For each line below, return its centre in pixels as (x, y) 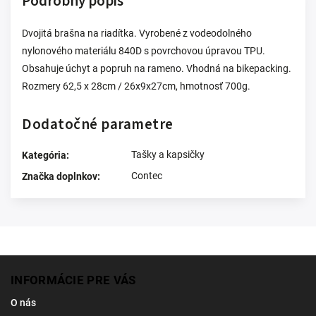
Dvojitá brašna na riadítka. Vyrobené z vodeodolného (137, 33)
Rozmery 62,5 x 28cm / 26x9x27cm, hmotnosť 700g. (136, 86)
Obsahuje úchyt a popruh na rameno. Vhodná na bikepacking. (157, 68)
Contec (147, 176)
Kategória (44, 155)
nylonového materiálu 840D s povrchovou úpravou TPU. (144, 51)
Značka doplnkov (60, 176)
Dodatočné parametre (98, 124)
